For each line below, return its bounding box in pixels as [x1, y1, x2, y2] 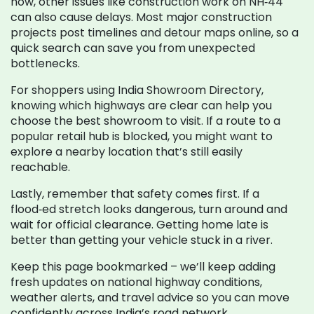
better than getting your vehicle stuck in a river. [11, 232, 273, 248]
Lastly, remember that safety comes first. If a [11, 186, 259, 202]
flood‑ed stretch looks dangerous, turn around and [11, 201, 287, 217]
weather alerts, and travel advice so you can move [11, 289, 289, 306]
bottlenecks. [11, 55, 80, 71]
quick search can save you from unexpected [11, 40, 255, 56]
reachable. [11, 159, 70, 175]
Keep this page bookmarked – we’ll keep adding [11, 259, 275, 275]
